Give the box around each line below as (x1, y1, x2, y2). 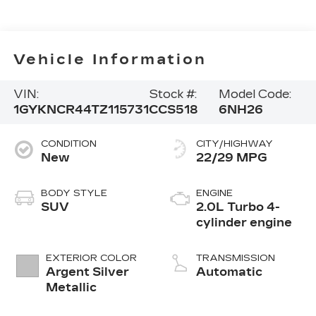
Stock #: (148, 87, 197, 102)
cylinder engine (196, 216, 292, 230)
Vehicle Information (13, 51, 207, 68)
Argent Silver (45, 265, 129, 279)
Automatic (196, 265, 262, 279)
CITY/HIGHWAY (196, 138, 273, 150)
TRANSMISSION (196, 253, 275, 265)
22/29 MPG (196, 151, 267, 165)
